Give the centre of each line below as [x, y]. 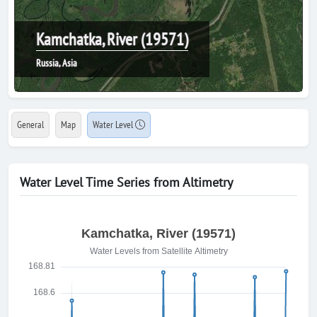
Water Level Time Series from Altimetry [126, 182]
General [30, 125]
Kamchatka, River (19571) [112, 39]
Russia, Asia [57, 63]
